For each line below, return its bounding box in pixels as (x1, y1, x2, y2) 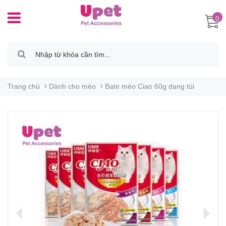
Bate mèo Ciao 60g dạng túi (105, 82, 194, 90)
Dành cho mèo (49, 82, 96, 90)
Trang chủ (8, 82, 40, 90)
